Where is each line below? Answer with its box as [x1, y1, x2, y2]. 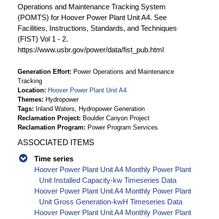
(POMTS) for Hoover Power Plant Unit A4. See [18, 13, 167, 22]
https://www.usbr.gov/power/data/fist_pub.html [18, 45, 164, 54]
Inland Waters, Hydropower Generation [36, 105, 145, 112]
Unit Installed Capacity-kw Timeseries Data [39, 175, 177, 184]
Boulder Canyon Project [83, 114, 150, 122]
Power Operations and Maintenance [73, 67, 174, 75]
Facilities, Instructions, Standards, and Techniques [18, 23, 177, 32]
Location [18, 86, 44, 94]
